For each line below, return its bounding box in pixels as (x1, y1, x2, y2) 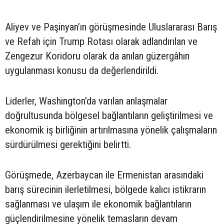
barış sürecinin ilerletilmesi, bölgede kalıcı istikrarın (5, 183, 206, 195)
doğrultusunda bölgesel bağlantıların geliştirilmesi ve (5, 109, 213, 121)
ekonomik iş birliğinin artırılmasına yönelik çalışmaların (5, 124, 217, 136)
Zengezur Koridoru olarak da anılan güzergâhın (5, 50, 189, 62)
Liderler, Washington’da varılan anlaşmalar (5, 95, 167, 107)
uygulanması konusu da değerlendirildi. (5, 64, 158, 76)
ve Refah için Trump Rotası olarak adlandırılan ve (5, 35, 197, 47)
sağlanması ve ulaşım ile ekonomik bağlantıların (5, 198, 191, 210)
